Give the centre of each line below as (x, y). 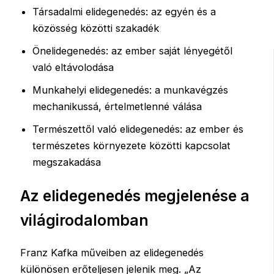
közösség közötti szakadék (96, 28)
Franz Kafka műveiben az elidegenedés (112, 253)
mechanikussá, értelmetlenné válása (117, 107)
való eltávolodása (73, 68)
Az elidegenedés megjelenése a (135, 195)
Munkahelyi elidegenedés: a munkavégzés (131, 90)
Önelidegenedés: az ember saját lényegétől (133, 51)
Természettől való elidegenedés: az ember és (138, 129)
